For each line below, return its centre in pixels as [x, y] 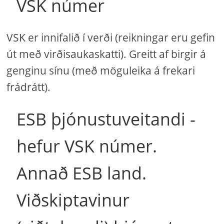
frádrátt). [29, 87]
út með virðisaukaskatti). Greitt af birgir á [106, 54]
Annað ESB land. [82, 173]
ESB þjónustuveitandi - [106, 119]
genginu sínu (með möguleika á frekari [101, 70]
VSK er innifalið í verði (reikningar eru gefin [111, 37]
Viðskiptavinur [73, 200]
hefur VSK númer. [87, 146]
